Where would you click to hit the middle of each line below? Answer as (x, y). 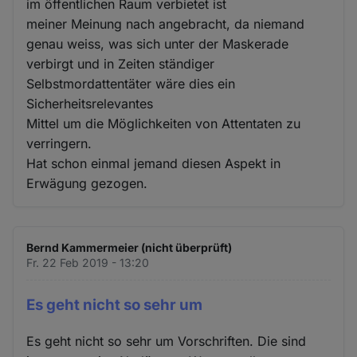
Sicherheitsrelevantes (90, 104)
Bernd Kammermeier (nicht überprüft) (129, 248)
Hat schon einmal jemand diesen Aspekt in (154, 164)
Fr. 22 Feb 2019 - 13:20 (88, 263)
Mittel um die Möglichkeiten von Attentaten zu (164, 124)
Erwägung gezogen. (87, 184)
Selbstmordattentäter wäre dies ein (131, 84)
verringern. (59, 144)
